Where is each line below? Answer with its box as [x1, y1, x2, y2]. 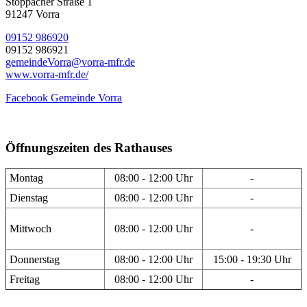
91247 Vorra [5, 8, 60, 20]
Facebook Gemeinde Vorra [5, 91, 122, 103]
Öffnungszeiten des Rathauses [5, 140, 172, 155]
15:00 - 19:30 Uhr [212, 254, 291, 266]
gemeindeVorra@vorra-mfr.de [5, 56, 135, 68]
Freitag [10, 273, 40, 286]
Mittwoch [10, 223, 51, 235]
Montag [10, 172, 43, 184]
